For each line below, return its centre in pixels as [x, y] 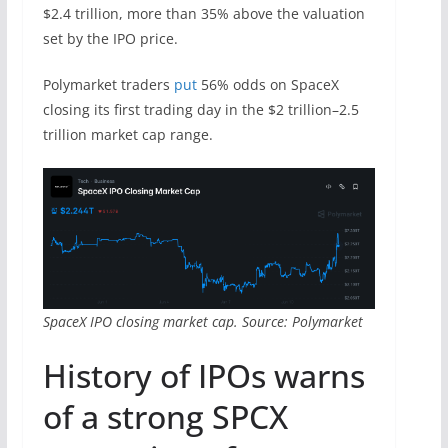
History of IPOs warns [203, 376]
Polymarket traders [108, 84]
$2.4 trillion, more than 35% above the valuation [203, 13]
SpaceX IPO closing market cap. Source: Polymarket [202, 322]
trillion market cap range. [127, 134]
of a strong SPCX [165, 417]
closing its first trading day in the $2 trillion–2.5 [200, 109]
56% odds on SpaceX [267, 84]
